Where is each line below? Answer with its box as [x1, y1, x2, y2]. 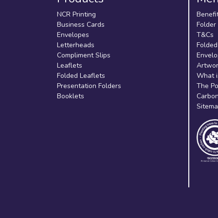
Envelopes [57, 30, 89, 39]
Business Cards [57, 20, 105, 29]
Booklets [57, 91, 84, 101]
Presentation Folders [57, 81, 121, 91]
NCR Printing [57, 10, 96, 19]
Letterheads [57, 40, 94, 50]
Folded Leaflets [57, 71, 105, 80]
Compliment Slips [57, 51, 110, 60]
